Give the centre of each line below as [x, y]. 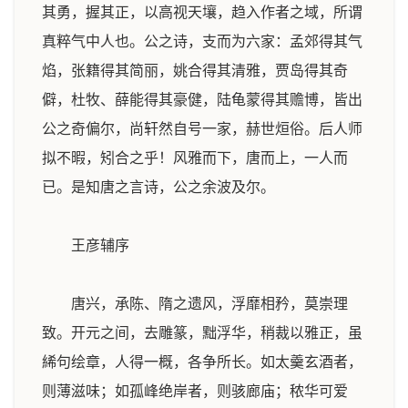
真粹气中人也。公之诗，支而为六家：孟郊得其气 [202, 41]
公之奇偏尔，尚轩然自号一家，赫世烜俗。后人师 [202, 129]
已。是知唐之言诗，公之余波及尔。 [158, 187]
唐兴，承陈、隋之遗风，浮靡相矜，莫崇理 [195, 304]
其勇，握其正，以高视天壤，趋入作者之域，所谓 [202, 12]
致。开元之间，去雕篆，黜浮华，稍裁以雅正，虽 [202, 333]
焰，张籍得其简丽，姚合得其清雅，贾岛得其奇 [195, 71]
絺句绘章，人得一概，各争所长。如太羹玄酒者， [202, 362]
